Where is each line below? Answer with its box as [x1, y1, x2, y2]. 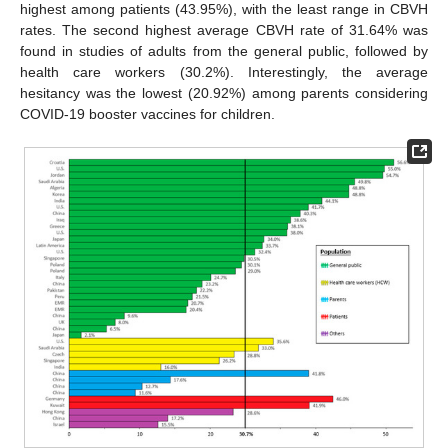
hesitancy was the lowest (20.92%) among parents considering [20, 84, 428, 101]
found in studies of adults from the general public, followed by [20, 42, 428, 59]
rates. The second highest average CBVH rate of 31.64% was [20, 21, 428, 38]
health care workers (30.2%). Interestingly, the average [20, 63, 428, 80]
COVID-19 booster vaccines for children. [20, 105, 275, 122]
